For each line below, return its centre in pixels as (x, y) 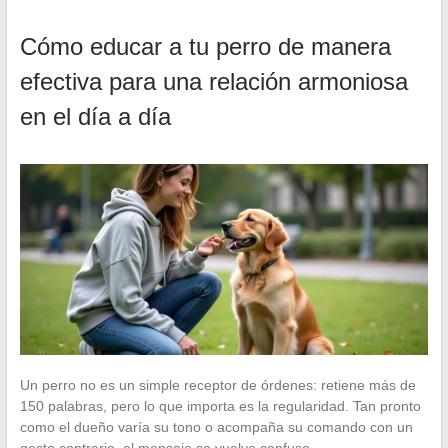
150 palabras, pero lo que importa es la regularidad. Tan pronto (220, 405)
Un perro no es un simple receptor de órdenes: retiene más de (217, 384)
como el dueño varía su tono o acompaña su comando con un (216, 426)
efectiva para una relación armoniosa (213, 82)
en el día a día (95, 117)
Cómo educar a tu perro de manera (205, 47)
